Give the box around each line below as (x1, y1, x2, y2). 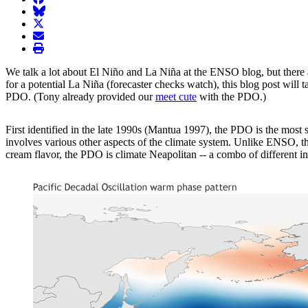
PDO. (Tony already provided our (5, 90, 155, 102)
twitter (32, 16, 60, 29)
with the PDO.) (197, 90, 266, 102)
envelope (32, 29, 71, 41)
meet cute (155, 90, 197, 102)
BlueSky (32, 4, 70, 16)
